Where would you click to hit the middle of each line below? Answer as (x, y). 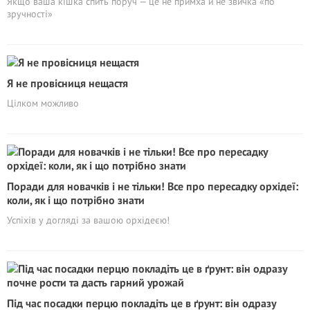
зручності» (30, 14)
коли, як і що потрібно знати (76, 200)
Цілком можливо (43, 103)
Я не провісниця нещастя (67, 83)
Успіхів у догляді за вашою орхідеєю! (88, 220)
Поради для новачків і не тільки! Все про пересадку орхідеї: (153, 186)
